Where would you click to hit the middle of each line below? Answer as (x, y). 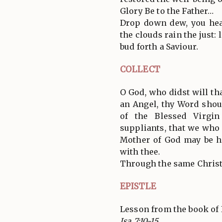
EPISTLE (138, 186)
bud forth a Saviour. (159, 46)
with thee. (140, 151)
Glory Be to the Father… (167, 11)
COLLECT (140, 69)
